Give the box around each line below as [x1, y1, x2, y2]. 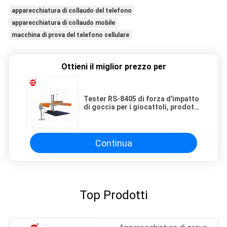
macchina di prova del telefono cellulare [11, 31, 129, 39]
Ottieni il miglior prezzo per [61, 62, 166, 72]
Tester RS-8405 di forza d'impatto [84, 95, 199, 103]
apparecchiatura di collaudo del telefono [11, 7, 132, 15]
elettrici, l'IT [84, 111, 125, 120]
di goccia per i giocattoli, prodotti [84, 103, 199, 111]
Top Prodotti [79, 188, 148, 203]
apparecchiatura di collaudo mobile [11, 19, 115, 27]
